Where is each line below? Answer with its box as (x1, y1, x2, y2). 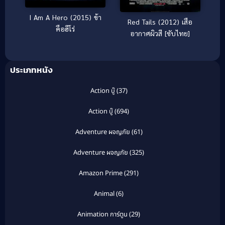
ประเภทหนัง (10, 63, 53, 76)
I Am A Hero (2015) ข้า (29, 13, 101, 22)
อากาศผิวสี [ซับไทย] (130, 28, 190, 38)
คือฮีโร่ (55, 24, 75, 34)
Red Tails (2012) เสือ (128, 17, 192, 26)
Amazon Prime (79, 168, 123, 178)
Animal (94, 188, 115, 199)
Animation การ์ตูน (77, 209, 128, 219)
